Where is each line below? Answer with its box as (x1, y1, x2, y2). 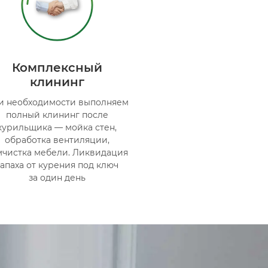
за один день (28, 172, 86, 183)
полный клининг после (5, 109, 108, 120)
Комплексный (11, 60, 102, 75)
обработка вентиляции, (4, 134, 109, 145)
